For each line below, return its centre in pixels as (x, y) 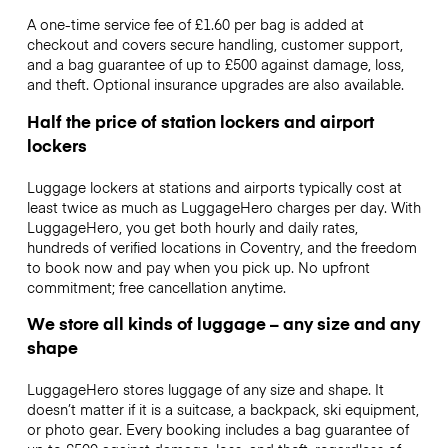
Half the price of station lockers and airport (200, 120)
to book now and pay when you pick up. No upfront (198, 266)
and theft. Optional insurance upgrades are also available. (215, 84)
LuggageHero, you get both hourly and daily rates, (192, 226)
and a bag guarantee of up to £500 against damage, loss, (215, 64)
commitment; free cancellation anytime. (156, 286)
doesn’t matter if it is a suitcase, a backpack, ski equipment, (222, 408)
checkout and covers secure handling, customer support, (214, 44)
